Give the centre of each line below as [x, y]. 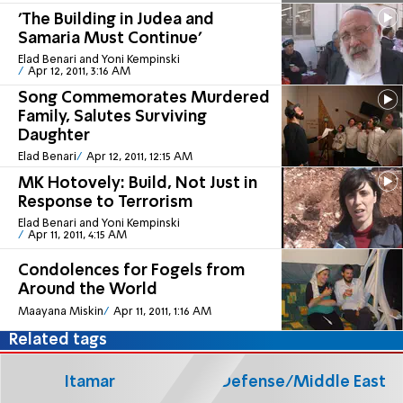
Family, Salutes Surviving [112, 116]
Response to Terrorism [105, 202]
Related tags [58, 340]
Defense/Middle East [302, 382]
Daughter [54, 135]
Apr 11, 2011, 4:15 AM [77, 236]
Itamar [90, 382]
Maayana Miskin [61, 311]
